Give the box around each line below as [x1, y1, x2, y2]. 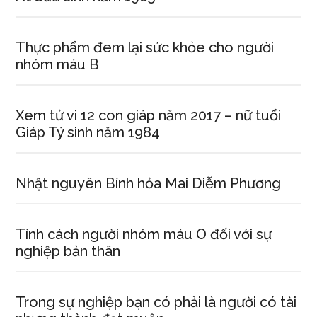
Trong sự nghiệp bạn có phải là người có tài [16, 294, 297, 311]
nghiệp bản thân [16, 243, 121, 260]
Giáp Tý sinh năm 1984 [16, 124, 161, 141]
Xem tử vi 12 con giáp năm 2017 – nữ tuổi [16, 107, 282, 124]
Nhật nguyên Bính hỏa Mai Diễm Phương [16, 175, 282, 192]
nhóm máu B [16, 56, 100, 73]
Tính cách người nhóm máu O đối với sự [16, 226, 272, 243]
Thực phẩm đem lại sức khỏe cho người [16, 39, 275, 56]
